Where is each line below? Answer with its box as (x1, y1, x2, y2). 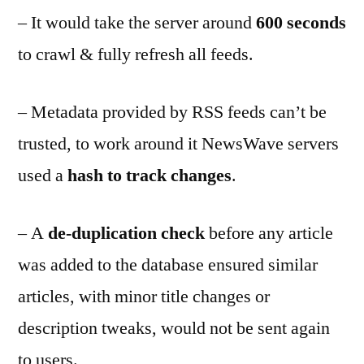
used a (18, 164, 67, 187)
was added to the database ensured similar (18, 253, 318, 276)
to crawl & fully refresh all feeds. (18, 43, 253, 66)
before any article (205, 222, 333, 245)
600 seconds (252, 11, 346, 34)
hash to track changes (67, 164, 232, 187)
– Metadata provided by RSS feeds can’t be (18, 101, 327, 123)
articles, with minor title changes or (18, 285, 270, 308)
